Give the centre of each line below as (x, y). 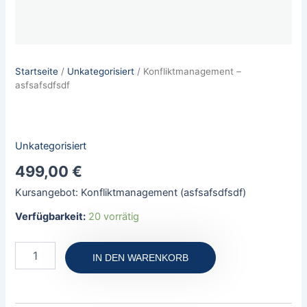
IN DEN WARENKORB (141, 257)
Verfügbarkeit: (51, 217)
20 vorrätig (114, 217)
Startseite (37, 72)
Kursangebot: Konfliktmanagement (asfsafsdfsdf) (131, 192)
